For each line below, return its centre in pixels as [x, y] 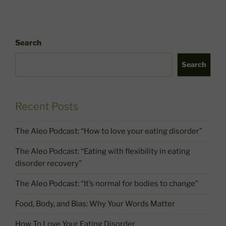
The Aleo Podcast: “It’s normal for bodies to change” [107, 184]
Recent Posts [47, 106]
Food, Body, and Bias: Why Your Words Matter [95, 204]
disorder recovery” [48, 164]
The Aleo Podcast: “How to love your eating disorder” [109, 131]
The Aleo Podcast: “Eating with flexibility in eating [103, 152]
